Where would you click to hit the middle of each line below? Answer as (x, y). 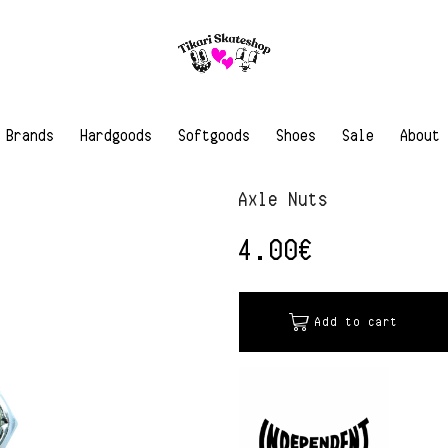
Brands (31, 134)
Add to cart (357, 321)
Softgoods (215, 134)
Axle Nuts (284, 198)
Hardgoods (117, 134)
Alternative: (268, 335)
